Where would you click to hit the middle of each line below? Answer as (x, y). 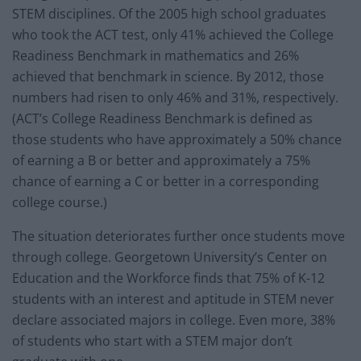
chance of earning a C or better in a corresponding (166, 181)
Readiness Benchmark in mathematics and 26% (156, 55)
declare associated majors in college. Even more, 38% (174, 320)
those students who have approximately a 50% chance (177, 139)
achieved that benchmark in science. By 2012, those (168, 76)
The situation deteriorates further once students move (178, 236)
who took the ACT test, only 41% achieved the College (173, 34)
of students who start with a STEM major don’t (152, 340)
